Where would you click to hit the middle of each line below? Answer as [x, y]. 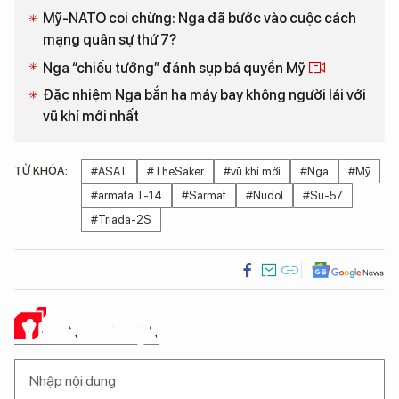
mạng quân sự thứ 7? [110, 40]
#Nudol [265, 195]
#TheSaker [175, 171]
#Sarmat [204, 195]
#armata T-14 [126, 195]
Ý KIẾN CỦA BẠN [91, 331]
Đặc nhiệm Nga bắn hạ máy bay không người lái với [204, 95]
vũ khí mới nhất [91, 116]
